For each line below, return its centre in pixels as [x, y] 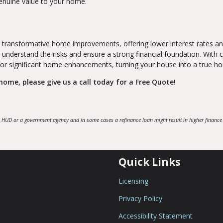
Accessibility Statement [156, 216]
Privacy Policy [140, 198]
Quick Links [150, 162]
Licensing [133, 181]
